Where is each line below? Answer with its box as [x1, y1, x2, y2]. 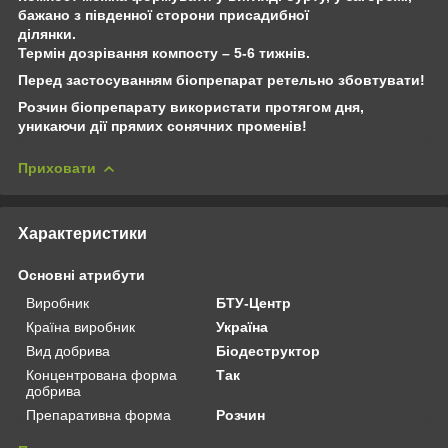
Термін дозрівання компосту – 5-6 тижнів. [18, 44, 310, 61]
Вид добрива [26, 342, 110, 359]
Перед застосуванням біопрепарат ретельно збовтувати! [18, 71, 425, 88]
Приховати [18, 159, 96, 176]
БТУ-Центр [216, 294, 292, 311]
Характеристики [18, 224, 147, 242]
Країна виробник [26, 318, 135, 335]
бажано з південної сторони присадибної [18, 6, 313, 23]
